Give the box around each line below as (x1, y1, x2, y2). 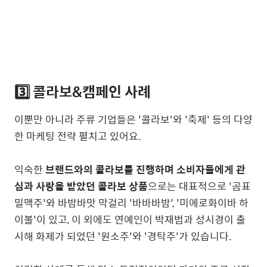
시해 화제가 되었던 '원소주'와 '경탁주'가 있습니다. (14, 228, 232, 244)
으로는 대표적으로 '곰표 (148, 178, 251, 194)
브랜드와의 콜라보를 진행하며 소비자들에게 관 (45, 162, 246, 178)
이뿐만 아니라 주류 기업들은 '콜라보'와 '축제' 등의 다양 (14, 111, 253, 128)
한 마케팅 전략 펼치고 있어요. (14, 128, 141, 144)
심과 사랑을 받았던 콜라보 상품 (14, 178, 148, 194)
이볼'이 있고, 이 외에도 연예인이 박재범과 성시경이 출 (14, 212, 246, 228)
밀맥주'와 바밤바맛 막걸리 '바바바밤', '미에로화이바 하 (14, 195, 249, 211)
